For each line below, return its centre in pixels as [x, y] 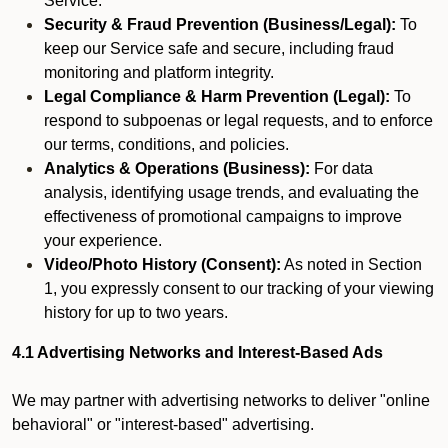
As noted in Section [351, 264]
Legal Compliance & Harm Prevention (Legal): [217, 96]
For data [341, 168]
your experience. [103, 240]
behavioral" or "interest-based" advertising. [163, 424]
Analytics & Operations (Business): [177, 168]
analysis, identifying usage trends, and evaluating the [231, 192]
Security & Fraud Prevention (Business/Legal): [220, 24]
